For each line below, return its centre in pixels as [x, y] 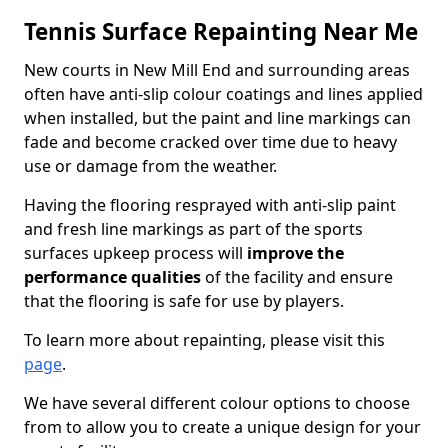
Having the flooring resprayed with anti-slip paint [210, 205]
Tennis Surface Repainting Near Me [221, 31]
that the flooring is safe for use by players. [184, 301]
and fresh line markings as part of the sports [193, 229]
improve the [295, 253]
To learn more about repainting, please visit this [204, 340]
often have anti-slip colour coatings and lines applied [223, 94]
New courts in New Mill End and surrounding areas [217, 70]
